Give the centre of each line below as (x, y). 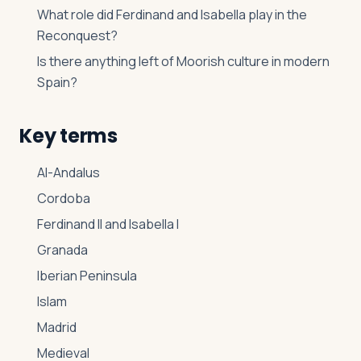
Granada (62, 250)
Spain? (58, 82)
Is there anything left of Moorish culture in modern (183, 61)
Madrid (57, 327)
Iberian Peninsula (87, 276)
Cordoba (64, 198)
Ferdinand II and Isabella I (108, 224)
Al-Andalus (68, 172)
